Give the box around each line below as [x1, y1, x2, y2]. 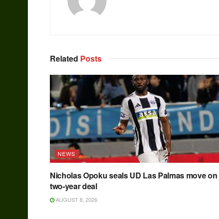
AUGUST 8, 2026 [54, 196, 97, 204]
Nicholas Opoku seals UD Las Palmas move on [50, 170, 218, 181]
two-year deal [50, 180, 97, 192]
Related [50, 53, 78, 65]
